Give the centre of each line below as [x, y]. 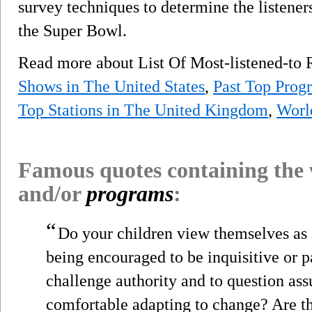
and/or [52, 193]
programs [130, 193]
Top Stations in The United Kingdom [143, 110]
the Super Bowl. [72, 30]
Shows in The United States [111, 86]
